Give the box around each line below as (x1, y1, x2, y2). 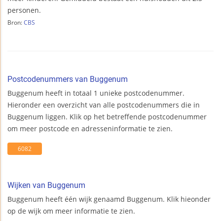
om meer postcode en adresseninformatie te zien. (7, 124, 173, 134)
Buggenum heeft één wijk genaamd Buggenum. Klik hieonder (7, 194, 211, 204)
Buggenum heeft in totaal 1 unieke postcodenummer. (7, 88, 184, 98)
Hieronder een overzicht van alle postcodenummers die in (7, 100, 200, 110)
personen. (7, 5, 41, 15)
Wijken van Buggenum (7, 181, 85, 190)
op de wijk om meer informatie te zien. (7, 206, 135, 216)
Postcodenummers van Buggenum (7, 74, 128, 84)
